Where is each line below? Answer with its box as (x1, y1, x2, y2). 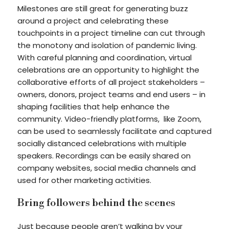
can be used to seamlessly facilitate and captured (17, 126, 212, 136)
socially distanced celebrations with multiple (17, 138, 187, 149)
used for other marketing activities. (17, 175, 151, 186)
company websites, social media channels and (17, 163, 196, 173)
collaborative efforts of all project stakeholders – (17, 77, 205, 87)
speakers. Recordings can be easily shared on (17, 150, 191, 161)
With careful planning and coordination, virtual (17, 52, 192, 63)
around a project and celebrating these (17, 15, 169, 26)
